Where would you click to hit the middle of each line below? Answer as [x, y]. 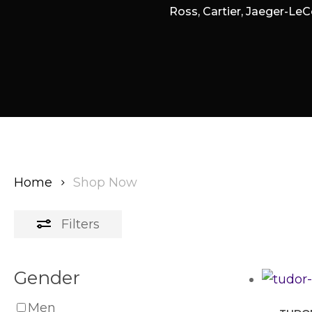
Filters [80, 224]
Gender [47, 278]
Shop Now [105, 182]
